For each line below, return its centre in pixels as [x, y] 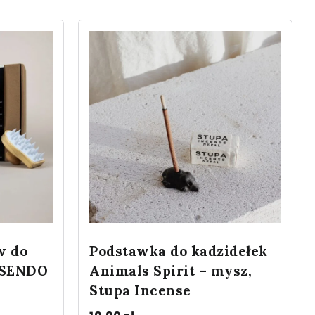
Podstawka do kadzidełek [179, 251]
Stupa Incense [140, 290]
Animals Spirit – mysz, [171, 270]
